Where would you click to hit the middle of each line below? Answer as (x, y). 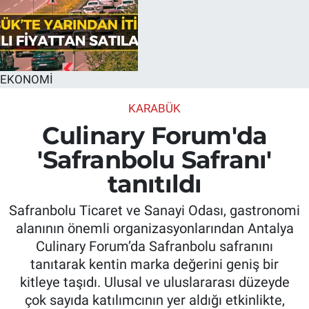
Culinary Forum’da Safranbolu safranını (154, 247)
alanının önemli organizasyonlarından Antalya (154, 229)
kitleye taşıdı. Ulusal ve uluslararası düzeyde (154, 282)
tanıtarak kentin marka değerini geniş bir (154, 265)
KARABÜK (154, 109)
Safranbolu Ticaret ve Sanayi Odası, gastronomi (154, 211)
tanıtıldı (154, 183)
